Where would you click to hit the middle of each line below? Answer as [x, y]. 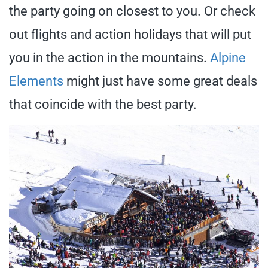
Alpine [228, 58]
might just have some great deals [160, 81]
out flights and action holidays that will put [130, 34]
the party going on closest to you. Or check [132, 11]
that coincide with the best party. [103, 104]
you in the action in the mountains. [109, 58]
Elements [36, 81]
